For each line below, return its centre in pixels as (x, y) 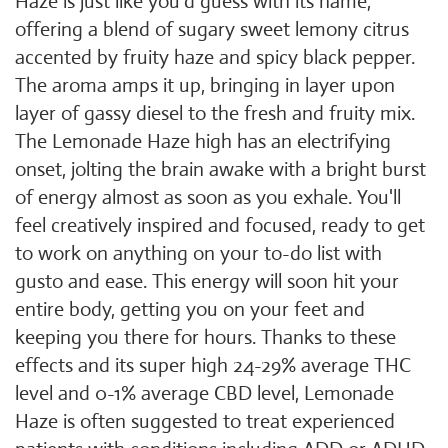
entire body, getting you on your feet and (190, 309)
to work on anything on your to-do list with (198, 253)
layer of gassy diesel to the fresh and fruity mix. (215, 113)
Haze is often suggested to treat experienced (205, 421)
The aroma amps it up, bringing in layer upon (205, 85)
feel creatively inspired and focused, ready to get (220, 225)
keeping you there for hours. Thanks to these (205, 337)
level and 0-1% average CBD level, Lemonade (204, 393)
